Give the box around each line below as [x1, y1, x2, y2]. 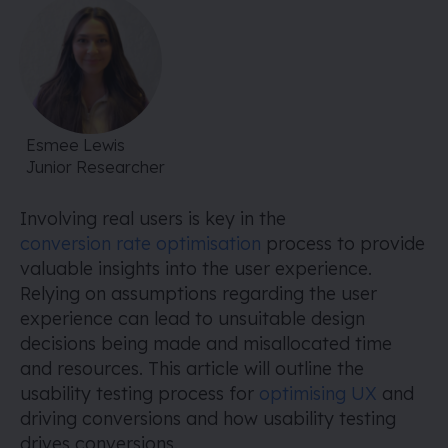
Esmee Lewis [26, 135, 125, 155]
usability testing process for [20, 382, 259, 405]
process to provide [261, 232, 425, 255]
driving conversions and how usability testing [20, 407, 396, 430]
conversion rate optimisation [20, 232, 261, 255]
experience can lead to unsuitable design [20, 307, 365, 330]
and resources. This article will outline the [20, 357, 364, 380]
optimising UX [259, 382, 377, 405]
